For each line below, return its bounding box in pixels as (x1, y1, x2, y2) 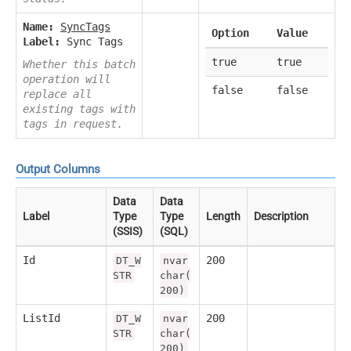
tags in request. (23, 117, 123, 130)
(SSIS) (113, 225, 143, 238)
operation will (23, 72, 110, 85)
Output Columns (16, 161, 100, 176)
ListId (23, 312, 60, 325)
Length (206, 210, 241, 223)
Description (254, 210, 309, 223)
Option (212, 26, 249, 39)
